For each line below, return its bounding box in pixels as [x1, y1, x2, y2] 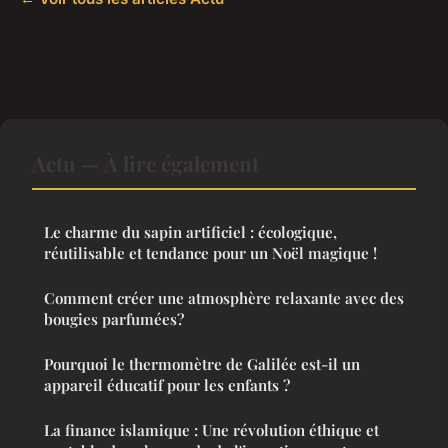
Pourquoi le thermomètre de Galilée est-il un [44, 353, 360, 374]
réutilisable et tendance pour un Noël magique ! [44, 242, 377, 263]
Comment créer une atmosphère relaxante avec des [44, 287, 404, 308]
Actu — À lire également [32, 148, 259, 177]
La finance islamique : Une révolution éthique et [44, 419, 379, 440]
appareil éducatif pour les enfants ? [44, 374, 290, 395]
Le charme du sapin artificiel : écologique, [44, 221, 337, 242]
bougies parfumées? [44, 308, 184, 329]
